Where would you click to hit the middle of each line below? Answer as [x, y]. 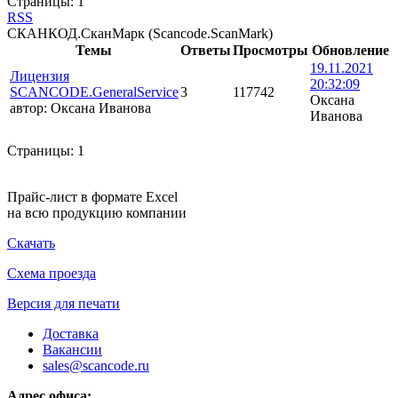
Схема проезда [52, 274]
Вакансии [72, 350]
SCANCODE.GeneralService [94, 92]
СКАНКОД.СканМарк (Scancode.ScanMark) [140, 34]
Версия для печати [64, 304]
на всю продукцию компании [97, 213]
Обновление [350, 51]
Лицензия [40, 76]
